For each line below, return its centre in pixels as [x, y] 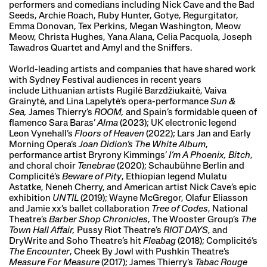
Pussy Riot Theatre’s [119, 231]
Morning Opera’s [44, 145]
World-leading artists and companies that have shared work [132, 70]
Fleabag [159, 241]
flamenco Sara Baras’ [53, 123]
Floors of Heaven [109, 134]
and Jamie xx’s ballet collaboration [80, 209]
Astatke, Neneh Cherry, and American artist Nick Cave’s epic [133, 188]
